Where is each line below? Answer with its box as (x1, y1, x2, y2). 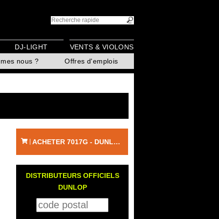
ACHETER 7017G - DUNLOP (113, 138, 120, 146)
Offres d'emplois (65, 57, 118, 66)
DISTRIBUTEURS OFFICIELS (25, 172, 119, 179)
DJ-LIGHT (15, 43, 48, 51)
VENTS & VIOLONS (69, 43, 134, 51)
